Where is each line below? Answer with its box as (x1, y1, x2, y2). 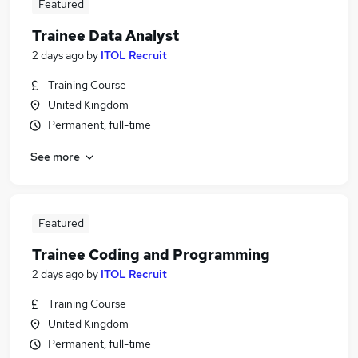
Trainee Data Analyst (32, 26, 179, 45)
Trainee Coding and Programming (32, 245, 270, 264)
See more (30, 149, 80, 164)
